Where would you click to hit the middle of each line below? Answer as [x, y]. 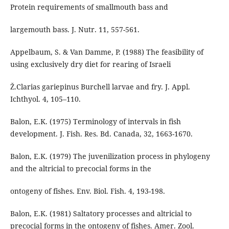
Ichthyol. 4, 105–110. [45, 99]
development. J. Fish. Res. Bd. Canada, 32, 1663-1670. [101, 134]
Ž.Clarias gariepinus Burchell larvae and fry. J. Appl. [100, 87]
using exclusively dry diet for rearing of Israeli [90, 64]
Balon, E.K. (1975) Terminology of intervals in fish [95, 122]
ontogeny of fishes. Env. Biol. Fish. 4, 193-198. [87, 191]
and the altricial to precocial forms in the [81, 169]
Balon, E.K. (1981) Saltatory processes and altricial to [101, 214]
